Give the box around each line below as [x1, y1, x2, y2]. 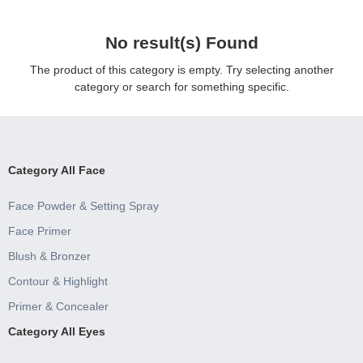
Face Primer [8, 224, 71, 237]
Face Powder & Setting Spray [8, 199, 159, 212]
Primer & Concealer [8, 299, 109, 313]
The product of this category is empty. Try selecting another [29, 62, 334, 76]
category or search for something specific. [74, 79, 289, 93]
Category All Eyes [8, 324, 105, 338]
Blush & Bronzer [8, 249, 91, 263]
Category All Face [8, 163, 105, 177]
